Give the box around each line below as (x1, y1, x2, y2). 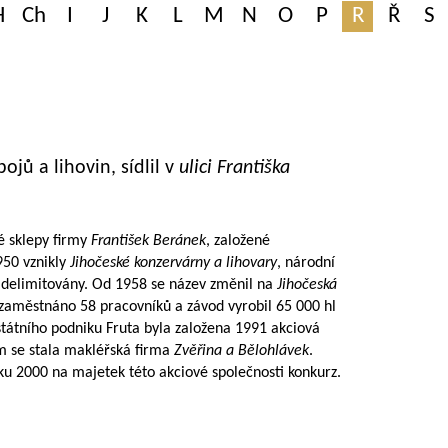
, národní (277, 255, 335, 271)
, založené (206, 233, 270, 249)
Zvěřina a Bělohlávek (174, 343, 309, 359)
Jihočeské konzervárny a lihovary (70, 255, 277, 271)
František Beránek (91, 233, 206, 249)
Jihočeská (277, 277, 337, 293)
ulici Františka (179, 158, 290, 178)
